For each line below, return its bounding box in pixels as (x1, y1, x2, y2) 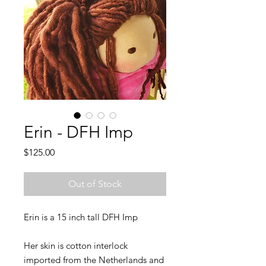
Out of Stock (68, 178, 122, 189)
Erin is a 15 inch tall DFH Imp (24, 211, 138, 223)
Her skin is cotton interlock (24, 239, 128, 251)
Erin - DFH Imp (24, 122, 133, 142)
